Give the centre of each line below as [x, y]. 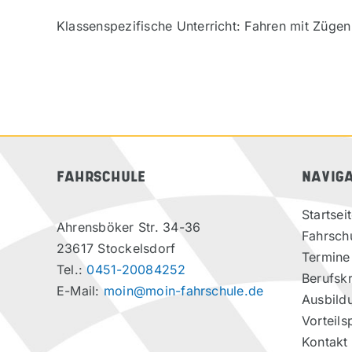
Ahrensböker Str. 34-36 [128, 227]
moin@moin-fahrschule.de [183, 290]
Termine [326, 257]
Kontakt [324, 341]
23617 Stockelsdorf [116, 248]
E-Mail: [80, 290]
